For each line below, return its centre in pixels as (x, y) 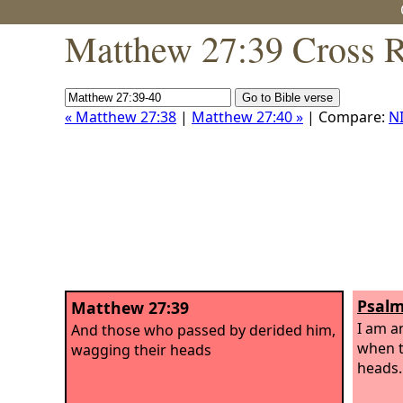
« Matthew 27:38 (121, 117)
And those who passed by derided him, (203, 330)
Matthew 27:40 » (247, 117)
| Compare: (346, 117)
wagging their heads (141, 349)
